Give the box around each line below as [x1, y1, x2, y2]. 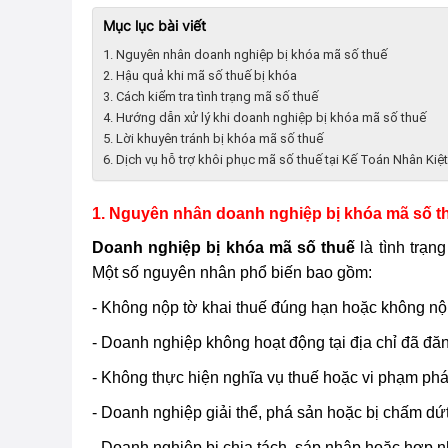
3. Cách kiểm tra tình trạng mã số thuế [103, 89, 318, 104]
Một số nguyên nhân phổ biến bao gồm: [92, 264, 372, 281]
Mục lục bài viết [103, 17, 206, 34]
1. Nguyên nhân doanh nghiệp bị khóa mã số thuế [103, 47, 387, 62]
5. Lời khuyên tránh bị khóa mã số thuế [103, 131, 323, 146]
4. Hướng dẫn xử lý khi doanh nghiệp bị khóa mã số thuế [103, 110, 426, 125]
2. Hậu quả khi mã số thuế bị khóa [103, 68, 297, 83]
